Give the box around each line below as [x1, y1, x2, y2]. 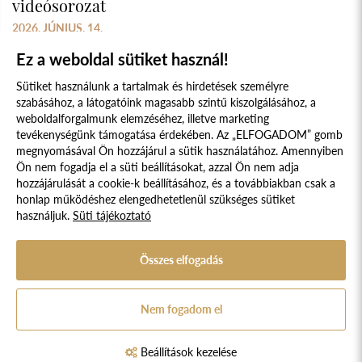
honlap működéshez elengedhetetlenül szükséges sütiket [16, 192, 295, 206]
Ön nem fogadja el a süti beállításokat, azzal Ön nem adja [16, 160, 299, 174]
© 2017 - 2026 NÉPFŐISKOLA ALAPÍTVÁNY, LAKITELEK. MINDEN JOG [15, 214, 347, 227]
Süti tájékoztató [73, 208, 151, 222]
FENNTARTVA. [146, 228, 216, 241]
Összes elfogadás [139, 253, 223, 267]
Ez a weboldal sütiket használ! [16, 49, 229, 69]
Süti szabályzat [74, 156, 152, 171]
